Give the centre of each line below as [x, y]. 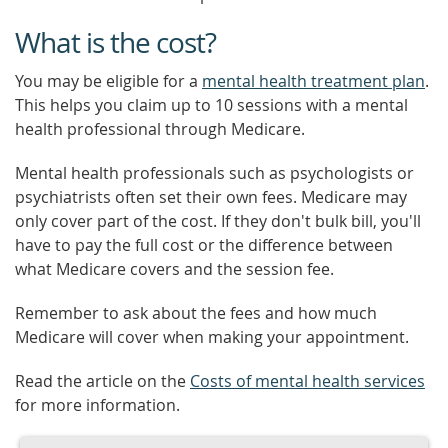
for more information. [97, 405]
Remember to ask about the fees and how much [196, 313]
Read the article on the [102, 381]
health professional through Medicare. [160, 129]
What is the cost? [115, 42]
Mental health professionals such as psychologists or [214, 173]
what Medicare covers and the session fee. [174, 269]
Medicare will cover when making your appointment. [212, 337]
